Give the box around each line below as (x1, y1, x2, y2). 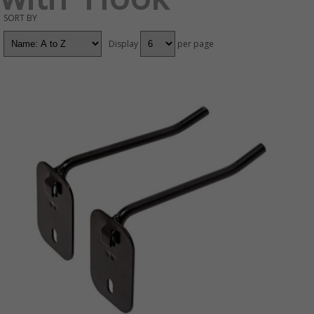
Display (109, 38, 138, 50)
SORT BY (4, 12, 37, 24)
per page (177, 38, 214, 50)
